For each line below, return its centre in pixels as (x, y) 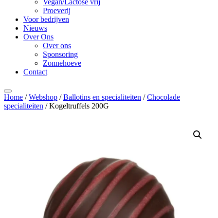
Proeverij (57, 10)
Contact (35, 72)
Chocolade (163, 97)
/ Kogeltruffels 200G (76, 106)
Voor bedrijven (46, 19)
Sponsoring (60, 54)
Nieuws (35, 28)
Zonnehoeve (62, 63)
